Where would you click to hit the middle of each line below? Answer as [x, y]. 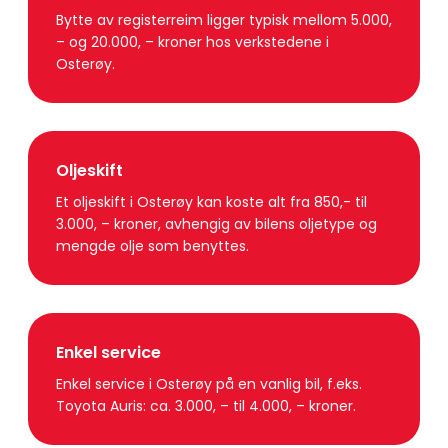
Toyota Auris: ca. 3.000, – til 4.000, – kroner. [208, 406]
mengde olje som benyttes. [154, 246]
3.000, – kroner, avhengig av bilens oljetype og [216, 224]
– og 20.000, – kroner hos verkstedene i [192, 42]
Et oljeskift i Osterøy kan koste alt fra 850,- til [211, 202]
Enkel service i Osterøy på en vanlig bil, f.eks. [209, 384]
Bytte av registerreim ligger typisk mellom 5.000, [224, 20]
